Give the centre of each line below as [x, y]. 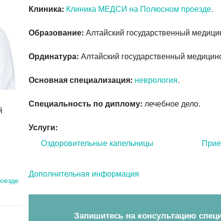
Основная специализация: [81, 80]
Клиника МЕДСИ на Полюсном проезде [139, 9]
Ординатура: [54, 56]
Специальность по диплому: [86, 103]
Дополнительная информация [84, 173]
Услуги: [43, 127]
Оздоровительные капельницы [97, 143]
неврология [156, 80]
